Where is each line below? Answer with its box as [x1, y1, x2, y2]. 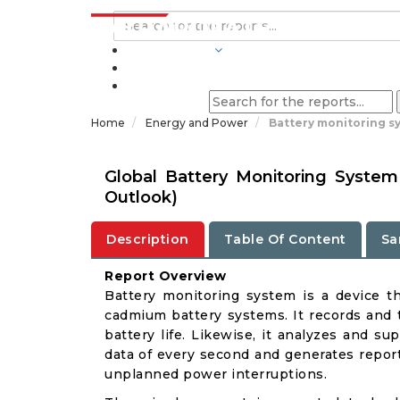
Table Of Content [223, 231, 346, 247]
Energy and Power [146, 116, 251, 129]
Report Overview [104, 268, 227, 284]
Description [106, 231, 189, 247]
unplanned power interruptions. [104, 366, 327, 382]
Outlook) [104, 187, 178, 207]
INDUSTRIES [127, 42, 211, 58]
